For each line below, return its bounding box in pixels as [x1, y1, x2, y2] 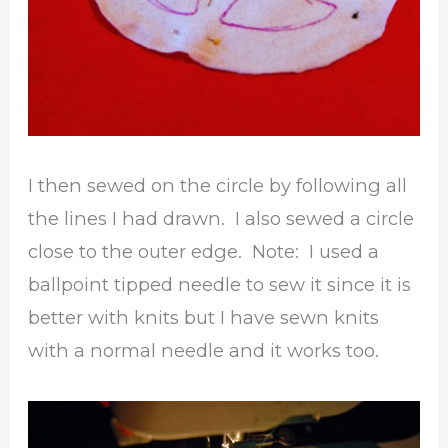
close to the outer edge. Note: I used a [28, 240, 380, 264]
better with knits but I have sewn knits [28, 306, 380, 330]
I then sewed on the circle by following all [28, 174, 408, 198]
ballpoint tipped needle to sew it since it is [28, 273, 412, 297]
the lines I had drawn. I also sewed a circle [28, 207, 415, 231]
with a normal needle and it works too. [28, 339, 380, 363]
